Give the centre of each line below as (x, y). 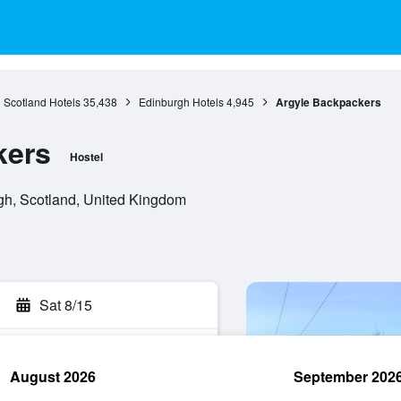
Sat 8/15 (66, 305)
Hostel (86, 157)
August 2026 (53, 376)
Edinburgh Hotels (181, 102)
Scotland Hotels (42, 102)
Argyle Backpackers (328, 102)
